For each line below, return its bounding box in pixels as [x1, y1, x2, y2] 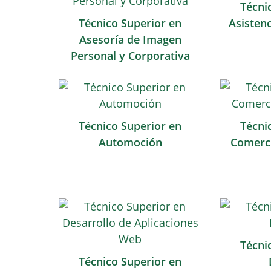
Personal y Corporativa [70, 48, 190, 63]
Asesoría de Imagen [79, 32, 181, 47]
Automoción [98, 135, 162, 149]
